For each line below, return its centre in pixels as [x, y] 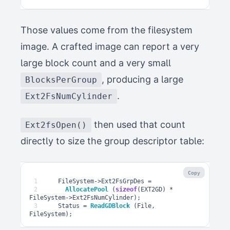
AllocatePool [87, 189]
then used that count [138, 124]
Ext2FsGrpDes [123, 181]
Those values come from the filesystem [107, 30]
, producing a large [142, 79]
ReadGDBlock [110, 206]
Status [69, 206]
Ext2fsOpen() [56, 125]
